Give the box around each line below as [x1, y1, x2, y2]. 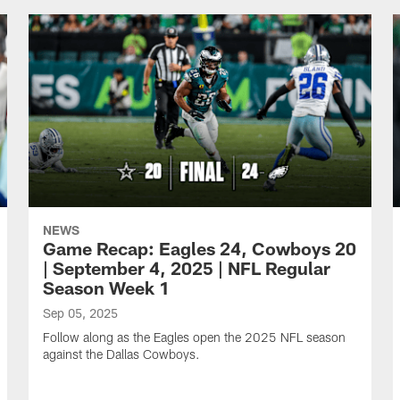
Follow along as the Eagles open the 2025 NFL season [43, 329, 346, 345]
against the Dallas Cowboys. [43, 346, 200, 362]
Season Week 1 [43, 277, 170, 298]
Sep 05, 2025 [43, 305, 118, 321]
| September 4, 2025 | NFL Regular [43, 257, 330, 279]
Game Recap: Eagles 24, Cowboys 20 [43, 237, 356, 259]
